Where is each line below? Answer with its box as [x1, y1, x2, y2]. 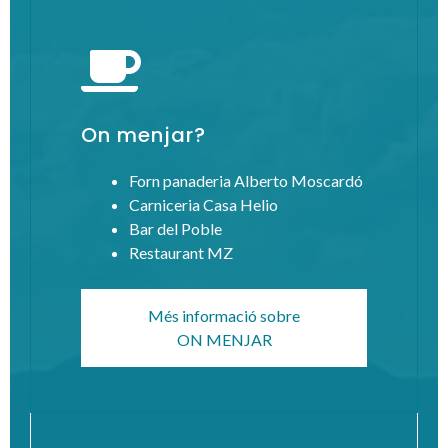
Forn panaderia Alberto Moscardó [129, 170, 363, 190]
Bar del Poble [129, 218, 222, 238]
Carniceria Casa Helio [129, 194, 278, 214]
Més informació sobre [148, 305, 300, 325]
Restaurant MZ [129, 242, 233, 262]
